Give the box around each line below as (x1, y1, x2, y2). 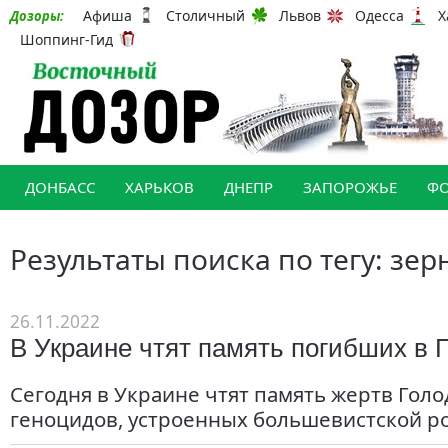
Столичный (166, 6, 245, 26)
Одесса (355, 6, 404, 26)
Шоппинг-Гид (20, 29, 113, 49)
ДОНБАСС (25, 177, 95, 197)
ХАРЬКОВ (125, 177, 194, 197)
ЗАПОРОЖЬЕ (303, 177, 397, 197)
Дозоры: (10, 7, 64, 25)
